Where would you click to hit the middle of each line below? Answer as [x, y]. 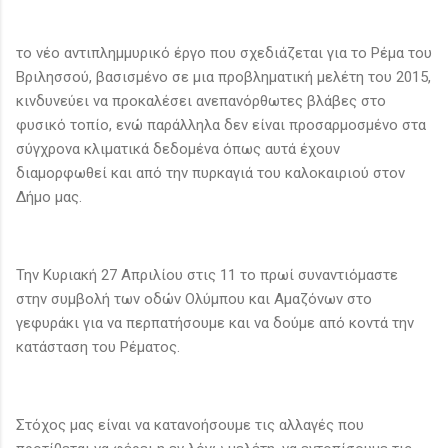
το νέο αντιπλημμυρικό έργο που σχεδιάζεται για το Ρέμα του [224, 52]
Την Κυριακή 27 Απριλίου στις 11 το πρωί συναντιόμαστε [207, 274]
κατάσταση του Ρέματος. [98, 346]
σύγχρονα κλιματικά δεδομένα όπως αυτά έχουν [178, 148]
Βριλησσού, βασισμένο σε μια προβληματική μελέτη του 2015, [223, 76]
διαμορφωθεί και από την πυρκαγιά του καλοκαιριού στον [210, 172]
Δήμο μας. [49, 196]
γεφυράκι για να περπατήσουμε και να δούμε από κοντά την [215, 322]
